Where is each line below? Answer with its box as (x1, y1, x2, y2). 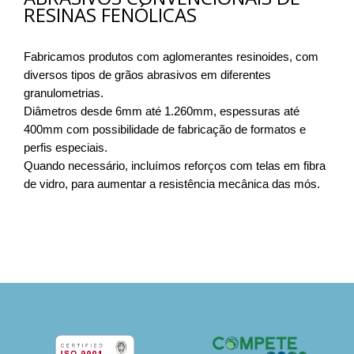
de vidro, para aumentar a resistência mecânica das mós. (24, 177, 320, 191)
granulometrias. (24, 86, 104, 100)
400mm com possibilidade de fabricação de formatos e (24, 122, 306, 137)
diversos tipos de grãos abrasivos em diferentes (24, 68, 271, 82)
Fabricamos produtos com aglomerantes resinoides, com (24, 50, 318, 64)
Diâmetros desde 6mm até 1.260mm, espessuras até (24, 104, 299, 119)
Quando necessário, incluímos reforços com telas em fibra (24, 159, 326, 173)
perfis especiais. (24, 141, 107, 155)
